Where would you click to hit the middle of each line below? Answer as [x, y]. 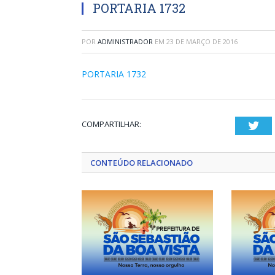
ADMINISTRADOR [125, 41]
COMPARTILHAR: [111, 124]
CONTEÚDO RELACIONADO [141, 163]
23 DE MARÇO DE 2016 [202, 41]
